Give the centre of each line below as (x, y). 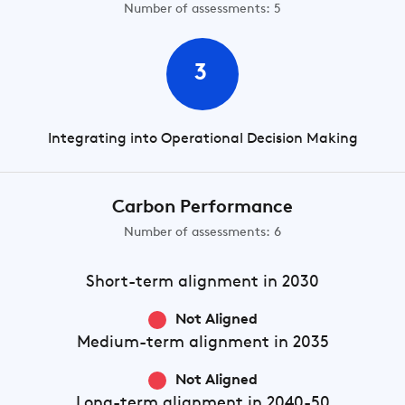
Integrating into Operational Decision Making (202, 139)
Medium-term (130, 343)
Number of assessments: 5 (202, 9)
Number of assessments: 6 (202, 233)
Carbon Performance (202, 208)
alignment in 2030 (246, 283)
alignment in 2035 (256, 343)
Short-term (130, 283)
